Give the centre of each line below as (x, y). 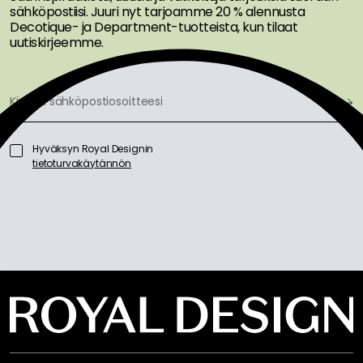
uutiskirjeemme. (57, 42)
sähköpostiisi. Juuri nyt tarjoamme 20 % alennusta (158, 11)
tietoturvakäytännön (82, 163)
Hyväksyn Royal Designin (93, 148)
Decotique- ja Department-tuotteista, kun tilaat (154, 27)
